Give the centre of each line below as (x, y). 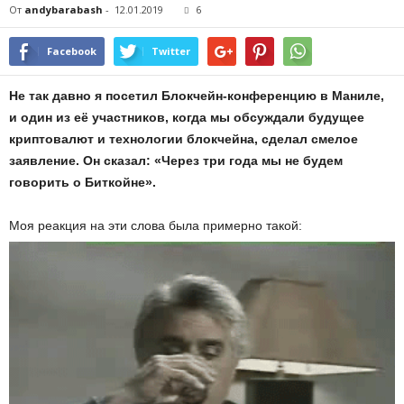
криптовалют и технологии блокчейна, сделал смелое (184, 139)
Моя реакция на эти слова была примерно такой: (156, 225)
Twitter (171, 51)
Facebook (72, 51)
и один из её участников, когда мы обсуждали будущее (187, 117)
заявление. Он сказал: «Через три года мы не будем (176, 161)
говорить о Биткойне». (83, 182)
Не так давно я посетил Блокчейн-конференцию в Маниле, (197, 96)
